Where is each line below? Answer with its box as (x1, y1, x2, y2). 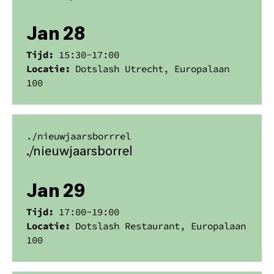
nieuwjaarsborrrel (37, 130, 131, 142)
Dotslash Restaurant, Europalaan (75, 220, 246, 232)
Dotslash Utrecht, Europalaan (75, 63, 230, 75)
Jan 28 (26, 27, 86, 44)
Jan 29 (26, 183, 86, 201)
